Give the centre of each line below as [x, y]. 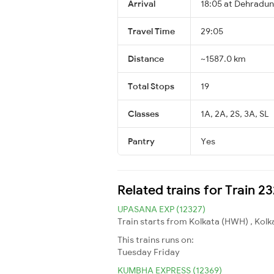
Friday [167, 252]
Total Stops [151, 86]
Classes [143, 113]
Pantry [141, 141]
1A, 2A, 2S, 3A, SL [235, 113]
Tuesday [135, 252]
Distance [146, 58]
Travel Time [151, 31]
